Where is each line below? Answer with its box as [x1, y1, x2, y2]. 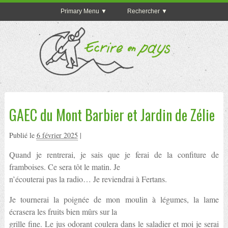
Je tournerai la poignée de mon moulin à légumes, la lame [9, 194, 219, 205]
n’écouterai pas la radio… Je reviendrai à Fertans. [9, 174, 167, 184]
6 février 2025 [36, 130, 78, 140]
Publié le [9, 130, 37, 140]
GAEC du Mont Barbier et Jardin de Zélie [9, 104, 215, 125]
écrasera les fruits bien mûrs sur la [9, 206, 117, 217]
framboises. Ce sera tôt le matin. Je [9, 161, 120, 172]
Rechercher [127, 8, 160, 15]
